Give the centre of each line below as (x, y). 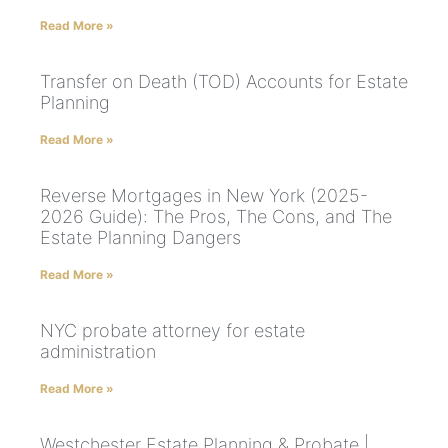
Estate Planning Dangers (140, 238)
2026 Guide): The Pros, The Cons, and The (216, 217)
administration (98, 352)
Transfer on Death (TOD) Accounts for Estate (224, 82)
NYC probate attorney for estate (172, 331)
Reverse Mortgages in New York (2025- (204, 196)
